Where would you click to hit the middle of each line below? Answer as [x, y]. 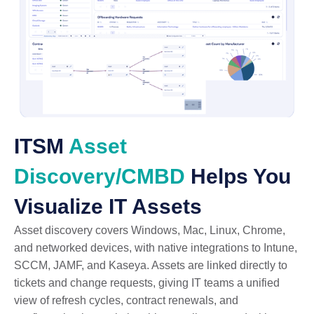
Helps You [238, 176]
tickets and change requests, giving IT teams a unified [147, 282]
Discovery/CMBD [100, 176]
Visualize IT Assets [108, 206]
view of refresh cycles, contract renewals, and [126, 300]
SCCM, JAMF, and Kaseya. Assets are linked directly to [151, 265]
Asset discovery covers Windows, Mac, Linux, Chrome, [150, 230]
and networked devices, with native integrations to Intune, [156, 247]
